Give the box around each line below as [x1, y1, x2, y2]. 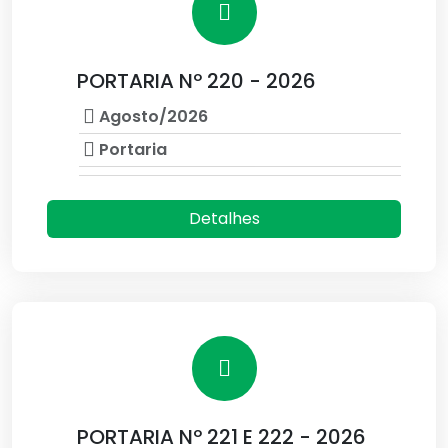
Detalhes [188, 207, 260, 230]
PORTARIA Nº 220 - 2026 [77, 67, 316, 95]
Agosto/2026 [95, 105, 208, 128]
